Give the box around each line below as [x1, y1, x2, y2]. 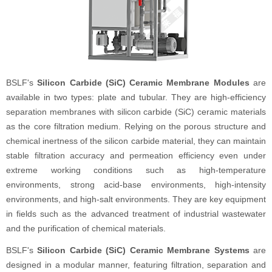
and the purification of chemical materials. [6, 223, 166, 233]
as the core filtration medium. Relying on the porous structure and [6, 121, 266, 131]
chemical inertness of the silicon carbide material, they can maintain [6, 136, 266, 146]
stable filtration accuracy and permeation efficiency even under [6, 151, 266, 160]
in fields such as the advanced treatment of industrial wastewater [6, 209, 266, 219]
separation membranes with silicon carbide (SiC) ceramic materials [6, 107, 266, 117]
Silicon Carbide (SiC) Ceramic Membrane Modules [37, 78, 250, 87]
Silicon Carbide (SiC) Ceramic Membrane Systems [37, 245, 250, 255]
